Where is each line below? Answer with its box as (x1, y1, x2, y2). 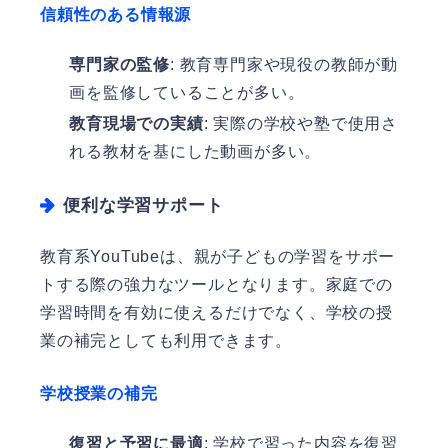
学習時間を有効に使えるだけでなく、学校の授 (40, 304, 393, 322)
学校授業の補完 (40, 385, 158, 403)
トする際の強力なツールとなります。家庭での (40, 276, 393, 294)
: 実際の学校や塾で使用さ (203, 115, 398, 133)
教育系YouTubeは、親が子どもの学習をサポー (40, 248, 396, 266)
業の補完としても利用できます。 (40, 332, 292, 350)
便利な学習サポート (63, 196, 224, 216)
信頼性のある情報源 (40, 6, 192, 24)
